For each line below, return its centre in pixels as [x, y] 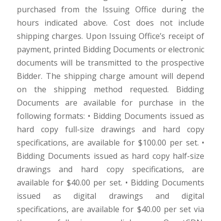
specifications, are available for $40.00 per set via [110, 209]
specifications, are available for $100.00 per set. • [110, 143]
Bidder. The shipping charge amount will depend [110, 76]
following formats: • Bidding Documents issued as [110, 116]
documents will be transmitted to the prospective [110, 63]
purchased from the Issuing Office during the [110, 10]
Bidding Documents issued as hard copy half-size [110, 156]
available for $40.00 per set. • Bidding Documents [110, 183]
